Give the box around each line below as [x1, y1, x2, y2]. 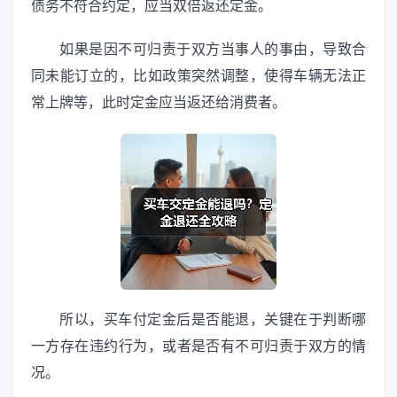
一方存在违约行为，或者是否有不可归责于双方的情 [31, 338, 366, 354]
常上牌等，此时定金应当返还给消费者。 [31, 94, 286, 110]
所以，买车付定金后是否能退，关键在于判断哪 [59, 311, 366, 327]
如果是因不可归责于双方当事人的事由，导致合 [59, 41, 366, 57]
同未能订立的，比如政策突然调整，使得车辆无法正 [31, 67, 366, 83]
